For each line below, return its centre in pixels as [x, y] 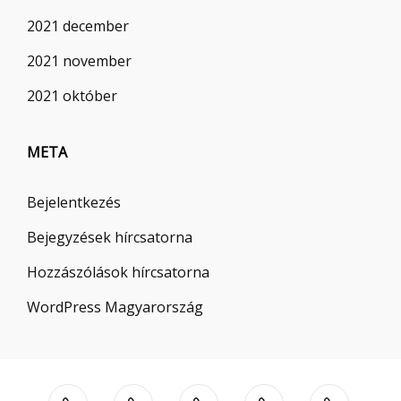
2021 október [72, 95]
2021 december [78, 26]
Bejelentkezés [74, 202]
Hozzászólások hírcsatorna [118, 272]
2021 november [79, 60]
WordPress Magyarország [115, 307]
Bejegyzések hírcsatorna [110, 237]
